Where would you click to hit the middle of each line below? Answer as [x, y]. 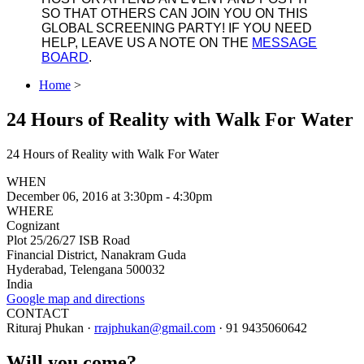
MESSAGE [285, 42]
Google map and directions [76, 298]
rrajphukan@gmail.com [155, 327]
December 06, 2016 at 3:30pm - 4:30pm [109, 196]
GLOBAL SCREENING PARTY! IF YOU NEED [177, 28]
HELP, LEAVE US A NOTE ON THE [147, 42]
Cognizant [33, 225]
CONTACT [38, 313]
